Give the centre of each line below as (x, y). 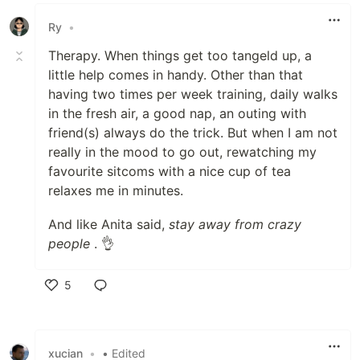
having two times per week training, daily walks (193, 94)
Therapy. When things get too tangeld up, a (180, 56)
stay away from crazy (235, 225)
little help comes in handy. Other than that (176, 75)
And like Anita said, (108, 225)
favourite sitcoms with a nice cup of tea (170, 172)
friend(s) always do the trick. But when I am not (193, 133)
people (69, 244)
